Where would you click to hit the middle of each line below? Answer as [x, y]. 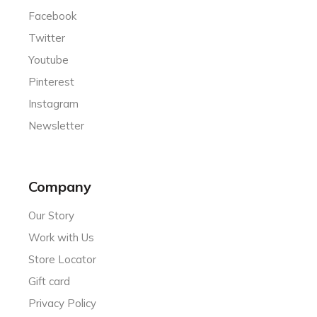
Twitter [47, 38]
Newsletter [57, 125]
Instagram [54, 103]
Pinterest [52, 81]
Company [60, 186]
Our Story [52, 215]
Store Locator [63, 259]
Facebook [53, 16]
